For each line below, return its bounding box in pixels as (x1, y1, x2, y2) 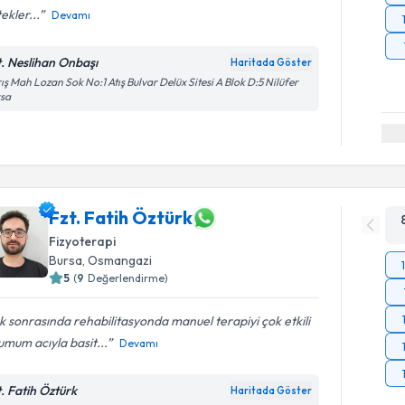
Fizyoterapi (49, 232, 117, 250)
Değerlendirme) (88, 270, 169, 285)
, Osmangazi (82, 251, 153, 268)
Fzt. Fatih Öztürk (49, 206, 193, 229)
